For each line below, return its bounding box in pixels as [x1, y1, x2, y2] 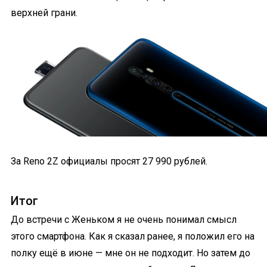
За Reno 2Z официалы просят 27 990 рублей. [11, 156, 207, 167]
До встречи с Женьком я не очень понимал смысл [11, 214, 237, 226]
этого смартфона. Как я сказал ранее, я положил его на [11, 231, 254, 243]
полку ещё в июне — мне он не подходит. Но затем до [11, 247, 250, 259]
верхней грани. [11, 7, 77, 18]
